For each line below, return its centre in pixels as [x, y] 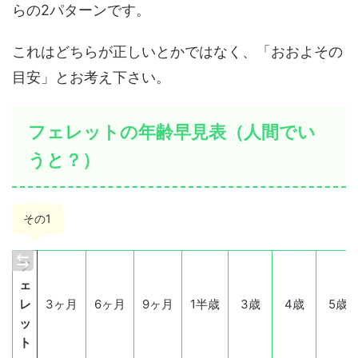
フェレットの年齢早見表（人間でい [172, 131]
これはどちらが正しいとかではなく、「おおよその [177, 51]
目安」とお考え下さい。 [91, 77]
